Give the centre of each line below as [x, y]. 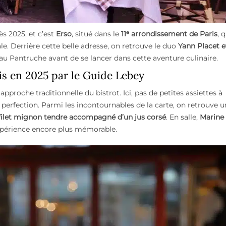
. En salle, [183, 117]
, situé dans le [96, 34]
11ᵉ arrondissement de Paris [169, 34]
